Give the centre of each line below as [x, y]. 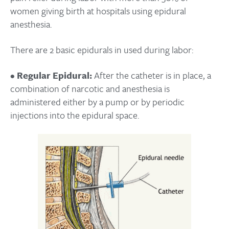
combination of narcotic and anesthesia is [90, 89]
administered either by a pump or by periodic [97, 102]
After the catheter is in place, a [152, 75]
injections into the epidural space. [75, 115]
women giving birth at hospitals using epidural [98, 11]
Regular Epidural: [54, 75]
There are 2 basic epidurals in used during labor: [102, 50]
